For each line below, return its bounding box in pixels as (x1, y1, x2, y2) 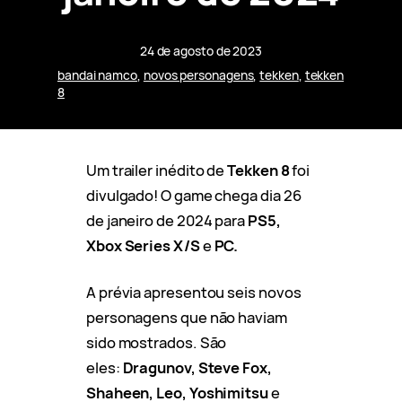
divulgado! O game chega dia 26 (86, 184, 301, 205)
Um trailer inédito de (86, 159, 228, 180)
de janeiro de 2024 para (86, 209, 246, 231)
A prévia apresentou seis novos (86, 281, 301, 302)
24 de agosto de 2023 (139, 41, 263, 59)
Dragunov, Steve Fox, (122, 356, 272, 378)
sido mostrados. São (86, 331, 227, 353)
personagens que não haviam (86, 306, 287, 328)
